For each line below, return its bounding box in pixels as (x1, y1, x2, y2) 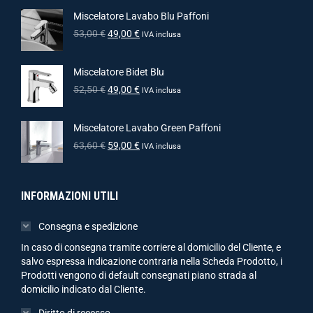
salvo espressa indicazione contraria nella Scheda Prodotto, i (21, 256, 282, 267)
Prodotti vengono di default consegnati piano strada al (21, 270, 256, 281)
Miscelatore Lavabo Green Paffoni (73, 122, 221, 133)
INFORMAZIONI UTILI (21, 189, 118, 203)
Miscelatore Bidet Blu (73, 66, 164, 78)
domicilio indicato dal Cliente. (21, 284, 146, 295)
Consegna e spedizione (38, 221, 138, 232)
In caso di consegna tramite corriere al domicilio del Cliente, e (21, 242, 281, 253)
